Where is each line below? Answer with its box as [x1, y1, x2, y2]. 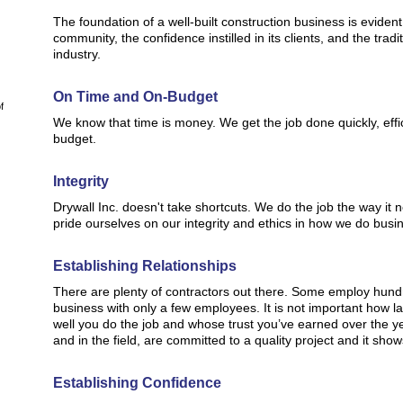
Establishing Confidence [53, 375, 221, 390]
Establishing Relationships [53, 258, 237, 273]
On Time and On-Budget [53, 89, 218, 104]
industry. [53, 47, 101, 61]
